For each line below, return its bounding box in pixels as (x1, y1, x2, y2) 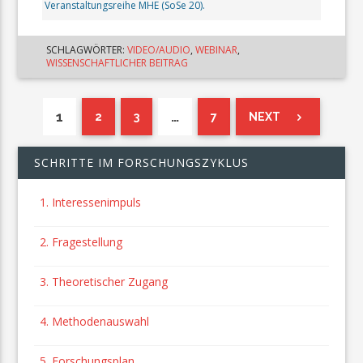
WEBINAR (195, 43, 238, 58)
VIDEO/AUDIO (127, 43, 191, 58)
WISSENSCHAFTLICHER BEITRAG (46, 56, 189, 70)
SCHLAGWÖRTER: (46, 43, 128, 58)
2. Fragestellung (40, 234, 123, 250)
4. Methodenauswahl (40, 314, 150, 330)
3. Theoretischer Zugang (40, 274, 169, 290)
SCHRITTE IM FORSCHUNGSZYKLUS (34, 155, 250, 171)
